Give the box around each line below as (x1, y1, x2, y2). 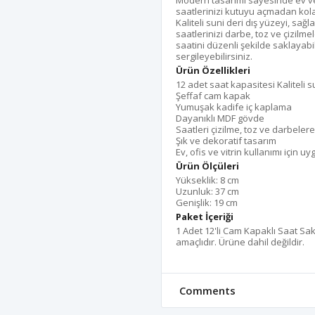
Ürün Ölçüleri (176, 160, 239, 173)
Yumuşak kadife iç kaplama (176, 101, 292, 114)
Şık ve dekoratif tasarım (176, 134, 276, 148)
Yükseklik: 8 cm (176, 174, 239, 187)
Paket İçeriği (176, 210, 233, 224)
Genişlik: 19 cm (176, 196, 238, 210)
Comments (179, 283, 236, 298)
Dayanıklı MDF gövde (176, 112, 264, 125)
